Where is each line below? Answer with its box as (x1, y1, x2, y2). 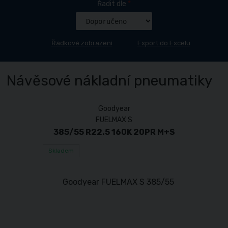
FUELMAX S (96, 116, 132, 124)
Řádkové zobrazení (51, 39, 112, 47)
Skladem (48, 147, 74, 154)
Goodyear (98, 104, 130, 113)
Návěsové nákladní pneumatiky (7, 72, 213, 89)
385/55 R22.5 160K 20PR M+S (53, 127, 175, 137)
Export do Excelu (137, 39, 190, 47)
